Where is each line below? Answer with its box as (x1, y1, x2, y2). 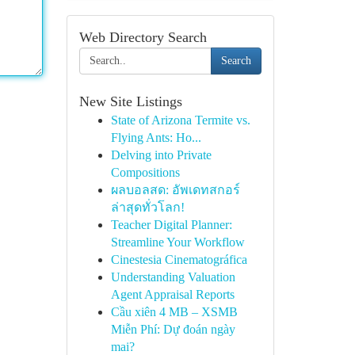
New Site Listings (78, 94, 182, 109)
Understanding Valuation (110, 270, 235, 284)
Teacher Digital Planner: (110, 218, 232, 231)
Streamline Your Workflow (110, 235, 245, 249)
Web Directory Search (78, 29, 207, 45)
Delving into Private (110, 148, 212, 162)
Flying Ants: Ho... (110, 131, 201, 144)
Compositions (110, 166, 180, 179)
